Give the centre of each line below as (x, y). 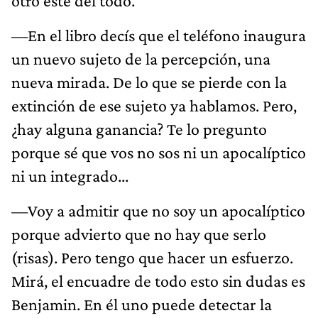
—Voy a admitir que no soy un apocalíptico (158, 210)
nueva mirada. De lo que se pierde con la (149, 82)
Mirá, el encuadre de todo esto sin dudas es (158, 280)
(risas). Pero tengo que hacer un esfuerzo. (152, 257)
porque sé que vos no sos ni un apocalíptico (159, 152)
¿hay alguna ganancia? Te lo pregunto (139, 128)
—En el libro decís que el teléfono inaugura (159, 35)
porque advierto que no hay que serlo (139, 234)
